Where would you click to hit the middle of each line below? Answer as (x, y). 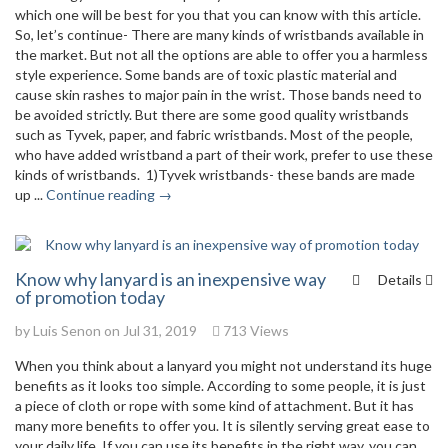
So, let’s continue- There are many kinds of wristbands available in (219, 34)
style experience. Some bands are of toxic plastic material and (206, 74)
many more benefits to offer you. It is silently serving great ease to (222, 425)
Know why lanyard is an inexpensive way (170, 279)
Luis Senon (67, 330)
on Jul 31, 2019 (149, 330)
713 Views (254, 330)
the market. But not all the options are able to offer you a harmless (221, 54)
